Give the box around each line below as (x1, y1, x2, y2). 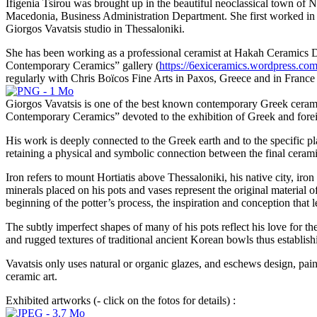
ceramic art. (6, 270, 57, 282)
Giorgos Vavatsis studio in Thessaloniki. (6, 22, 185, 35)
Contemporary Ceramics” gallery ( (6, 59, 159, 71)
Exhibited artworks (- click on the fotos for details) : (6, 294, 236, 306)
